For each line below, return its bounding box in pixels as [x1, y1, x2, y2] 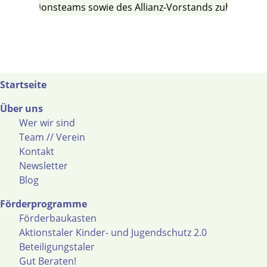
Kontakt [19, 145, 54, 158]
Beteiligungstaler [19, 240, 95, 253]
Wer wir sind [19, 116, 75, 129]
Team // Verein [19, 131, 85, 144]
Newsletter [19, 159, 68, 172]
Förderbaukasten [19, 212, 97, 225]
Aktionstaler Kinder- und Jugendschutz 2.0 [19, 226, 207, 239]
